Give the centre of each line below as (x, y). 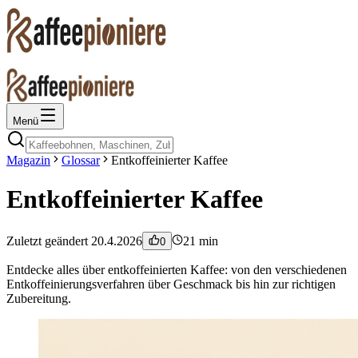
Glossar (81, 160)
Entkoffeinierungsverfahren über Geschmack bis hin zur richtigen (171, 284)
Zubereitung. (39, 298)
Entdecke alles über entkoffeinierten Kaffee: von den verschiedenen (177, 269)
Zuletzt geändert (49, 241)
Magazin (28, 160)
